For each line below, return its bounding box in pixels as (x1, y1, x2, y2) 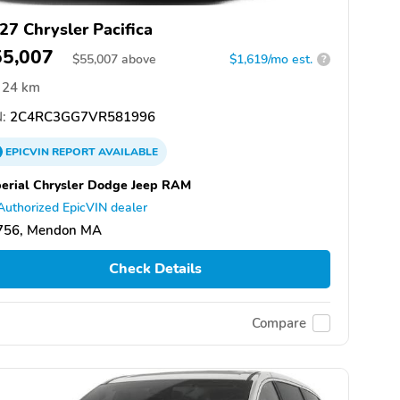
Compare (252, 314, 306, 333)
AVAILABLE (96, 144, 158, 159)
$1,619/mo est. (229, 50, 312, 68)
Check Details (108, 259, 202, 279)
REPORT (52, 144, 96, 159)
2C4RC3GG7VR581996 (6, 107, 155, 126)
